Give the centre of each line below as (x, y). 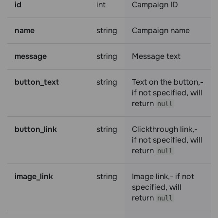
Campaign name (161, 30)
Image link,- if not (163, 176)
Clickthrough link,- (165, 129)
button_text (37, 82)
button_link (36, 129)
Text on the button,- (168, 82)
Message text (156, 56)
